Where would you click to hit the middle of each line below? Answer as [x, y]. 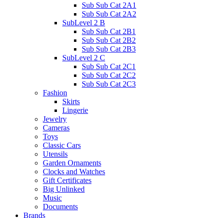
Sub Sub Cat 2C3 [109, 84]
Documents [60, 206]
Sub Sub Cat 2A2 [109, 14]
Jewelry [55, 119]
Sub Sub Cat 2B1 [109, 31]
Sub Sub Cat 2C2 [109, 75]
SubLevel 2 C [84, 57]
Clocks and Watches [74, 171]
